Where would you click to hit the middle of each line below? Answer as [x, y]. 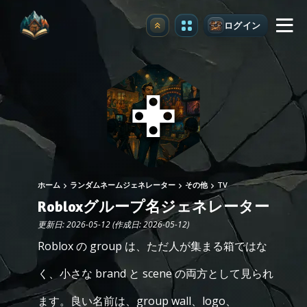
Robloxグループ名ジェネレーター [153, 206]
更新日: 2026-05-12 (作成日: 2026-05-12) [113, 224]
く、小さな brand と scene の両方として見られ [156, 273]
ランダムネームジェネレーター [123, 185]
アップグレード [189, 29]
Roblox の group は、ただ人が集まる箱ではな [152, 246]
